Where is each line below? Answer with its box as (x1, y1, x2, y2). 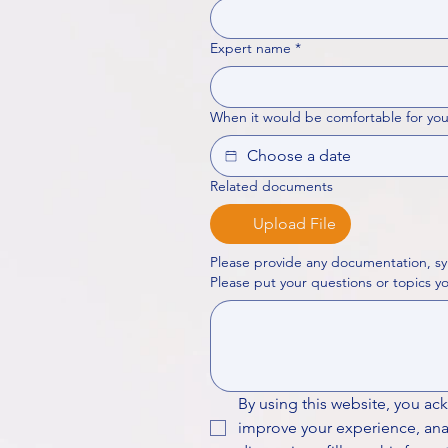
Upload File (253, 214, 336, 233)
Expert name (210, 39, 291, 57)
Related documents (210, 177, 333, 195)
